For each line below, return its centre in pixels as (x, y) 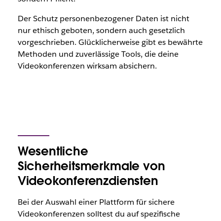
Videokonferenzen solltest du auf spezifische (99, 214)
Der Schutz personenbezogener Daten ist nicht (103, 18)
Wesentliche (53, 151)
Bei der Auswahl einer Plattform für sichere (96, 202)
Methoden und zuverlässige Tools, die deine (98, 54)
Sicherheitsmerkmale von (91, 166)
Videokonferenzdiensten (88, 181)
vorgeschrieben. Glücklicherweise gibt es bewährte (110, 42)
